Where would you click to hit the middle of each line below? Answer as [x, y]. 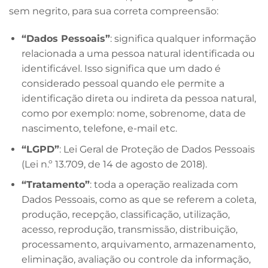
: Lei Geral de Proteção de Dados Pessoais [157, 149]
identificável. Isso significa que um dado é [121, 69]
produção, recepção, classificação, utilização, [125, 215]
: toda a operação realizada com [164, 185]
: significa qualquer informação [183, 39]
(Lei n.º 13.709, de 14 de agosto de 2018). [114, 164]
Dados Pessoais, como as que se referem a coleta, [138, 200]
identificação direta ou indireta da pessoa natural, [138, 99]
